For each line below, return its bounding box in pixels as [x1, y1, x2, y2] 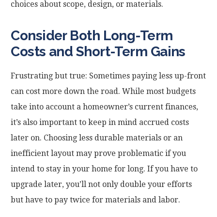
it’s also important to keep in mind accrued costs [11, 117, 189, 127]
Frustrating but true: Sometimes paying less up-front [11, 71, 206, 80]
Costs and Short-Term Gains [11, 44, 186, 60]
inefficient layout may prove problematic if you [11, 148, 186, 158]
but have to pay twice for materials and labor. [11, 195, 181, 204]
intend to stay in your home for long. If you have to [11, 164, 198, 173]
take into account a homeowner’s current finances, [11, 102, 199, 111]
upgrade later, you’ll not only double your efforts [11, 179, 192, 189]
